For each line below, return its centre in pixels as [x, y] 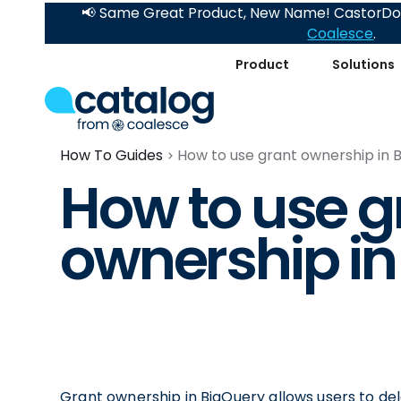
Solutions [364, 64]
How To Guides [112, 155]
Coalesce [341, 34]
